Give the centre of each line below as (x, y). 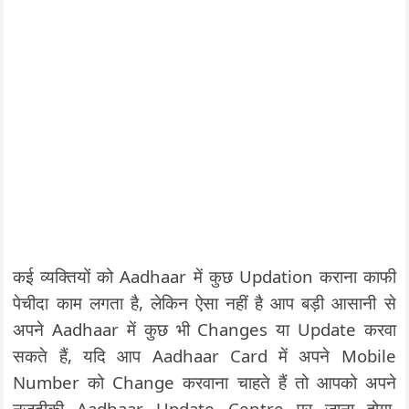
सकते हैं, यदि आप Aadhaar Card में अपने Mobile (204, 356)
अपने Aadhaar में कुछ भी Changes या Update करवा (204, 329)
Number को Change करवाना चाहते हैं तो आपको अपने (204, 382)
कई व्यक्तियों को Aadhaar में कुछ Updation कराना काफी (204, 276)
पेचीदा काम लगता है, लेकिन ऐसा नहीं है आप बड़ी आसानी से (204, 303)
